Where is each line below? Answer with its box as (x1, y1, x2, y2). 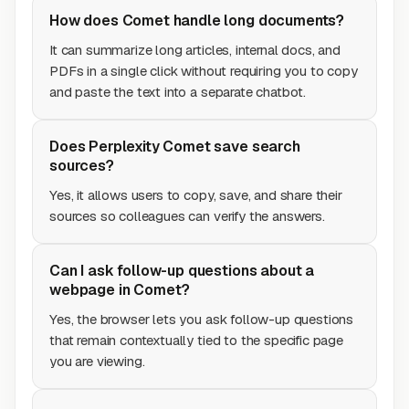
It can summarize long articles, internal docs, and (49, 41, 341, 58)
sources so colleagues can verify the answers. (49, 207, 325, 225)
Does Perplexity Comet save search (49, 137, 300, 156)
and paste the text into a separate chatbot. (49, 83, 307, 100)
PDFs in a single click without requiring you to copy (49, 62, 358, 79)
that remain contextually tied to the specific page (49, 331, 343, 349)
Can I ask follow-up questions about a (49, 261, 315, 280)
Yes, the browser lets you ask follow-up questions (49, 310, 354, 328)
